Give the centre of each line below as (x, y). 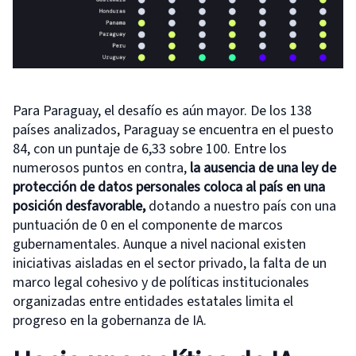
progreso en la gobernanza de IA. (110, 321)
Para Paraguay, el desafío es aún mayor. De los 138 (162, 111)
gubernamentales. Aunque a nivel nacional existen (159, 245)
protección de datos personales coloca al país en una (169, 188)
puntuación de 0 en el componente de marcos (148, 226)
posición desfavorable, (81, 207)
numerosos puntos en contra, (101, 168)
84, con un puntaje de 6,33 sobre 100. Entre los (150, 149)
